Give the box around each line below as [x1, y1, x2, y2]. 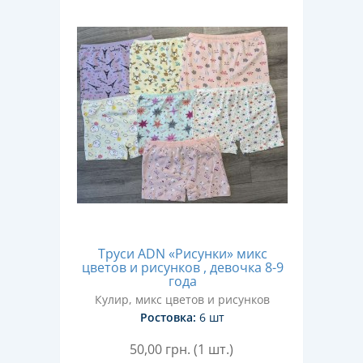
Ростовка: [140, 310, 196, 325]
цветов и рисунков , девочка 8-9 [81, 258, 284, 276]
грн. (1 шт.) [165, 340, 233, 358]
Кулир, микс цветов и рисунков [95, 292, 270, 307]
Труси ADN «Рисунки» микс [97, 245, 267, 263]
